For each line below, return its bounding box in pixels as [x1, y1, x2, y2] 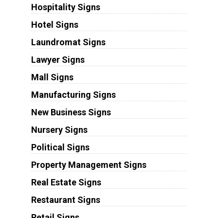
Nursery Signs [31, 125, 88, 135]
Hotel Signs [31, 19, 78, 30]
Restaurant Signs [31, 195, 100, 205]
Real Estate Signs [31, 177, 101, 188]
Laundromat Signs [31, 37, 106, 48]
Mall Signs [31, 72, 73, 83]
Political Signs [31, 142, 90, 153]
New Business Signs [31, 107, 111, 118]
